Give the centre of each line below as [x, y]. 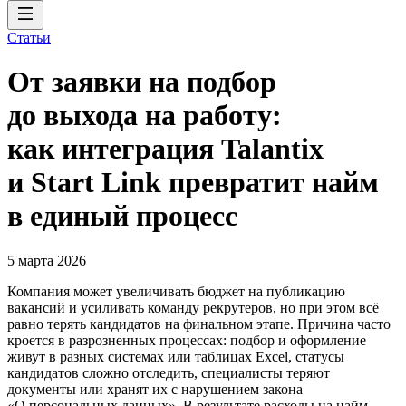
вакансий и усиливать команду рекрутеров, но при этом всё [193, 307]
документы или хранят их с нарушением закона [155, 389]
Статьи [29, 38]
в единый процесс [122, 216]
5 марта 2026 [47, 260]
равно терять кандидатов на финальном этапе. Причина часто [199, 324]
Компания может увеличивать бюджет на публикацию [176, 291]
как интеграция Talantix [165, 149]
